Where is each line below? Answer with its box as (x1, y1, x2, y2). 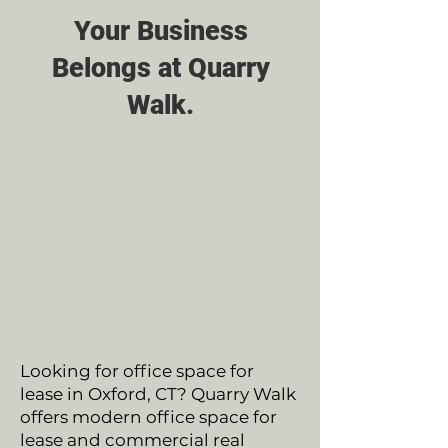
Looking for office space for (20, 361, 254, 381)
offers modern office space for (20, 407, 277, 427)
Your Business (73, 15, 248, 47)
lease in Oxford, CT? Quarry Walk (20, 384, 296, 404)
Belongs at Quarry (51, 52, 270, 84)
